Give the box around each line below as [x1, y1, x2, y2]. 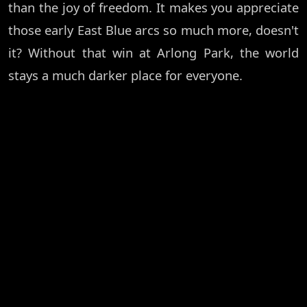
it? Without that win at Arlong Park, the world [8, 44, 299, 62]
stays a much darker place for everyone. [8, 66, 243, 84]
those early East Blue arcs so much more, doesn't [8, 21, 299, 39]
